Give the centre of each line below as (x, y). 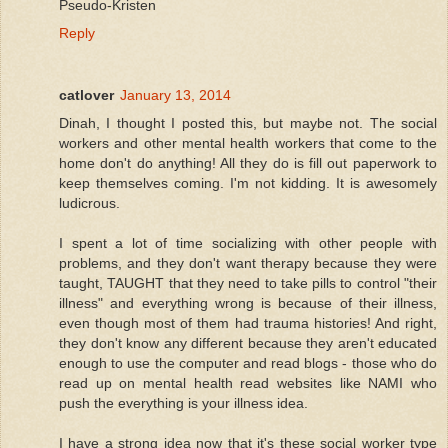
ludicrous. (89, 203)
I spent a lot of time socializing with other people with (248, 243)
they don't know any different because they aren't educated (248, 343)
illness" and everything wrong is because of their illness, (248, 303)
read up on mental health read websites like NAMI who (248, 383)
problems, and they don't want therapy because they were (248, 263)
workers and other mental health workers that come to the (248, 143)
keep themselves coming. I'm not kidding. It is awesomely (248, 183)
